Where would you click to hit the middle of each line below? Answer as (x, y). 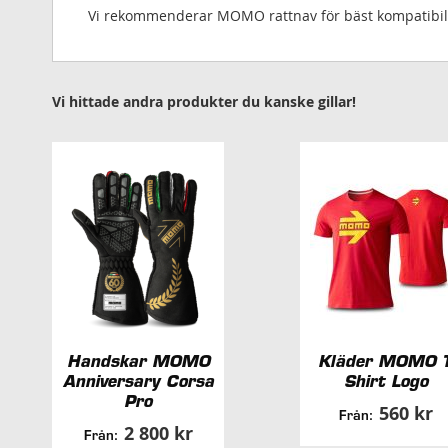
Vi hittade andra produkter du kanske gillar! (204, 102)
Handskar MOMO (138, 361)
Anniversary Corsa (138, 381)
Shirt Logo (386, 381)
